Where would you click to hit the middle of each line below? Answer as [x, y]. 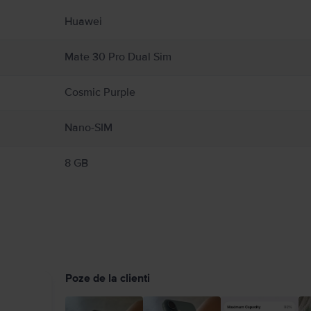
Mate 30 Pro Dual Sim [118, 57]
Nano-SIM [88, 128]
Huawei [83, 22]
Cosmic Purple [100, 92]
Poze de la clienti [108, 278]
